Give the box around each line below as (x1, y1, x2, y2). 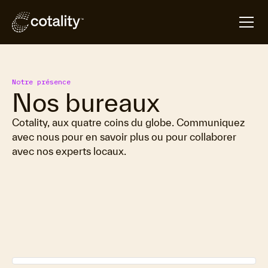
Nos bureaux (12, 88, 160, 117)
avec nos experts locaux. (12, 145, 126, 157)
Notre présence (12, 77, 71, 86)
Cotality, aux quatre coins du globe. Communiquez (12, 117, 245, 128)
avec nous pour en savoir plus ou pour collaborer (12, 131, 236, 142)
